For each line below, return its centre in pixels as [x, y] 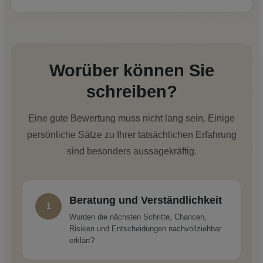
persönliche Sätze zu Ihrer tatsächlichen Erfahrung [131, 134]
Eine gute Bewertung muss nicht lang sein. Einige [131, 118]
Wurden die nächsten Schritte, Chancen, [138, 217]
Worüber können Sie [131, 70]
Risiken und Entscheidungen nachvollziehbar [145, 228]
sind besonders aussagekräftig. [131, 151]
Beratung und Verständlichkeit [146, 200]
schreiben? [131, 91]
